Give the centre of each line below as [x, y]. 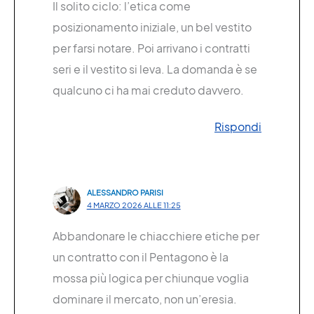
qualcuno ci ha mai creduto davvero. [148, 90]
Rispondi [238, 126]
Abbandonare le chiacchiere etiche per [156, 235]
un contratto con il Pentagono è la [141, 257]
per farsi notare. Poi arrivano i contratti [151, 48]
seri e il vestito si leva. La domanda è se [155, 69]
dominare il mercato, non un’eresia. [145, 299]
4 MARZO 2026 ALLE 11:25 [134, 205]
